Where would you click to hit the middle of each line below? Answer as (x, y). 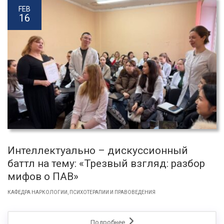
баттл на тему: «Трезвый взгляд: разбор (106, 163)
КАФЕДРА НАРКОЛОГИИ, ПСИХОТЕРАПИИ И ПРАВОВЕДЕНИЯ (81, 192)
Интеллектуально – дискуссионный (98, 150)
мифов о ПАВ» (43, 176)
